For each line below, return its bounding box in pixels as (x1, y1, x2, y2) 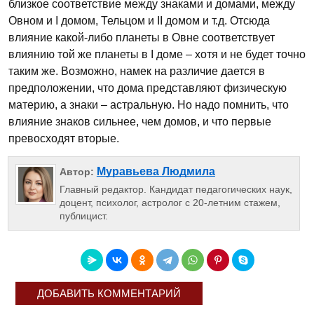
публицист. (59, 210, 108, 222)
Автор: (59, 166, 97, 178)
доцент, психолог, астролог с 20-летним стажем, (59, 197, 280, 209)
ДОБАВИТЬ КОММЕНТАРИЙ (37, 287, 181, 299)
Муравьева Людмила (96, 165, 215, 178)
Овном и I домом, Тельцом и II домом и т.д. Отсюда (8, 15, 270, 27)
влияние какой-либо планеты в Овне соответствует (8, 32, 275, 43)
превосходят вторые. (8, 132, 119, 144)
